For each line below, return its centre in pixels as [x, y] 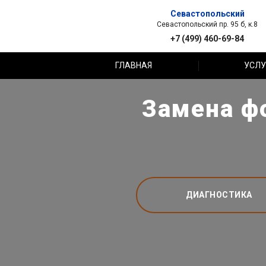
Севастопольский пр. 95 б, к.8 [207, 24]
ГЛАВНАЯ [134, 65]
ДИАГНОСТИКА [219, 194]
